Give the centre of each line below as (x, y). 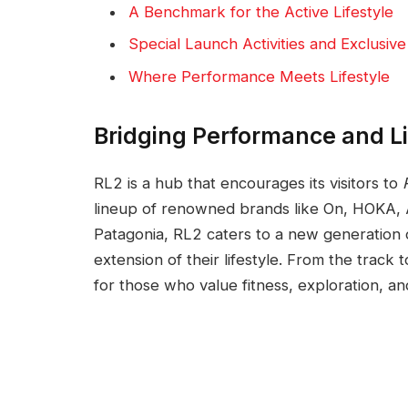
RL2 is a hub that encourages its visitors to (248, 183)
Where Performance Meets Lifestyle (259, 76)
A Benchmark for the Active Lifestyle (261, 12)
